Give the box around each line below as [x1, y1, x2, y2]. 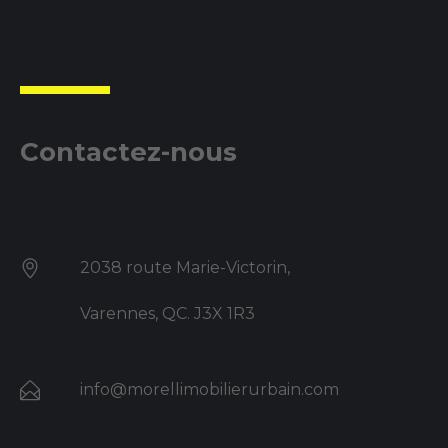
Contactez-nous [20, 135, 237, 168]
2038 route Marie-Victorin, [80, 257, 290, 277]
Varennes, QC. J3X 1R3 [80, 303, 255, 323]
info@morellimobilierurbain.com [80, 379, 339, 399]
